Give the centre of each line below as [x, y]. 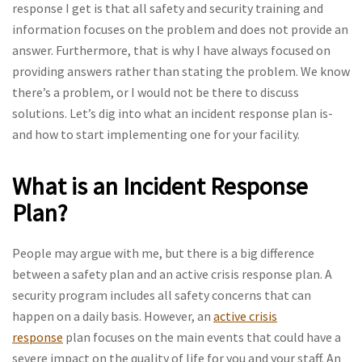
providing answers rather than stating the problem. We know [181, 71]
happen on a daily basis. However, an [113, 316]
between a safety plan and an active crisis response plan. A [172, 274]
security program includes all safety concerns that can [162, 295]
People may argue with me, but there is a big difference [163, 253]
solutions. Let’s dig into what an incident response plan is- [173, 113]
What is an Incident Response [160, 186]
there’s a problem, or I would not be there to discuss [156, 92]
